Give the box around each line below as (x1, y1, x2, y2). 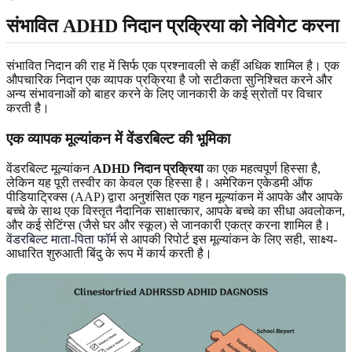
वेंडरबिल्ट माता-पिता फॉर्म (6, 233, 116, 247)
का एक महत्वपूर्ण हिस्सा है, (203, 162, 321, 176)
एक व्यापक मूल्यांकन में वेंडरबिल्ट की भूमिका (6, 130, 230, 147)
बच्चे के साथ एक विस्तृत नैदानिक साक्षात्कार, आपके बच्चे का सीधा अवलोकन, (6, 204, 345, 218)
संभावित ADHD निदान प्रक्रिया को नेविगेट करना (6, 15, 339, 36)
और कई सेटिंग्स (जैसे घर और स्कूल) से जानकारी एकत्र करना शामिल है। (6, 218, 331, 233)
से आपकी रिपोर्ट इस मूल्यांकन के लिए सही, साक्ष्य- (116, 233, 337, 247)
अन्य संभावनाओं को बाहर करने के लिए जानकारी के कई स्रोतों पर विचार (6, 87, 322, 101)
